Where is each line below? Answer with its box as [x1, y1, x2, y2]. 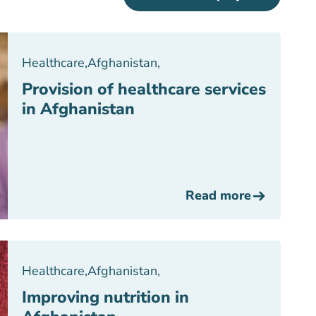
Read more [186, 187, 251, 204]
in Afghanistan [22, 98, 135, 120]
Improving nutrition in [22, 286, 189, 308]
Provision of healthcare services [22, 78, 266, 100]
